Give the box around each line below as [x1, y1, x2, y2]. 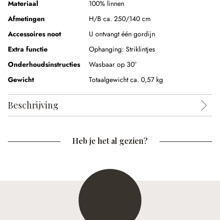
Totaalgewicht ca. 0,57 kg [89, 75, 163, 84]
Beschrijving [8, 99, 58, 111]
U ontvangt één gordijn [89, 29, 155, 39]
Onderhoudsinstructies [8, 59, 80, 69]
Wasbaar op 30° [89, 59, 137, 69]
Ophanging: [89, 44, 124, 54]
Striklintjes [126, 44, 155, 54]
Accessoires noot [8, 29, 61, 39]
